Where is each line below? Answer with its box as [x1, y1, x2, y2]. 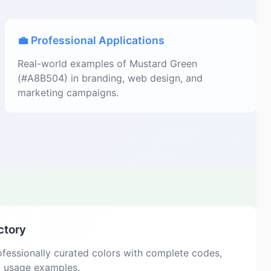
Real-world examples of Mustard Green [18, 57, 197, 70]
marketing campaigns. [18, 87, 119, 99]
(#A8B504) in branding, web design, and [18, 72, 203, 84]
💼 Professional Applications [18, 34, 165, 47]
